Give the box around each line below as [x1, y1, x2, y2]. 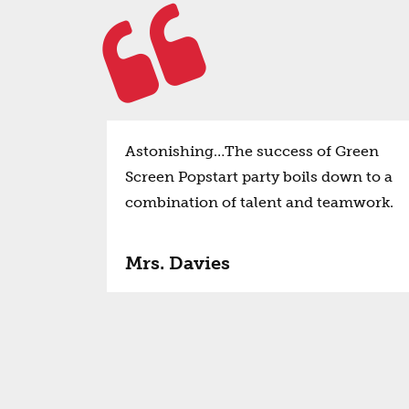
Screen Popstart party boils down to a [125, 168, 393, 185]
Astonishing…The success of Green [125, 142, 379, 160]
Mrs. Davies [125, 252, 230, 274]
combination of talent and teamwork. [125, 194, 393, 211]
